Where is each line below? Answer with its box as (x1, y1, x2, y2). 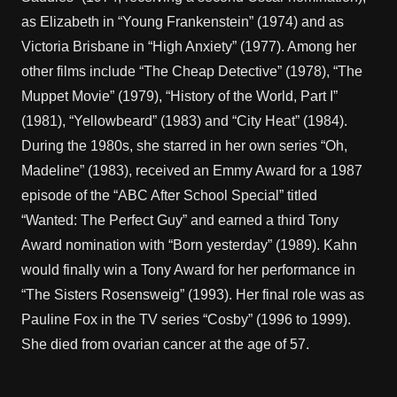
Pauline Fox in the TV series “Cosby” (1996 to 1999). (21, 312, 351, 327)
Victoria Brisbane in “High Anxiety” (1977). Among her (21, 39, 356, 54)
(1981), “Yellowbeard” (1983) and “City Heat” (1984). (21, 113, 347, 128)
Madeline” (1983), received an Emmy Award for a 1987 (21, 163, 362, 178)
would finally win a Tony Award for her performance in (21, 262, 355, 277)
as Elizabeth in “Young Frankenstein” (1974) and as (21, 14, 344, 29)
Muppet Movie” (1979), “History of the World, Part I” (21, 89, 338, 104)
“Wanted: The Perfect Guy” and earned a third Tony (21, 213, 339, 228)
